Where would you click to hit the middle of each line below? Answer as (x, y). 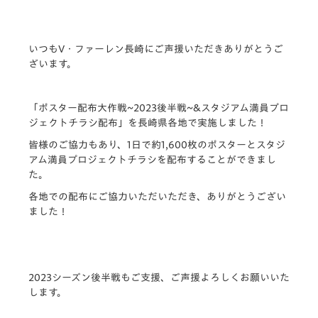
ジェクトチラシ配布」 (78, 122)
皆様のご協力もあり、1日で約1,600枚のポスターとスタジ (157, 144)
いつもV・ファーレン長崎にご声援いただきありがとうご (156, 49)
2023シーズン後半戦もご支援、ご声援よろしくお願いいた (159, 277)
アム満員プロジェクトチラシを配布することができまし (152, 159)
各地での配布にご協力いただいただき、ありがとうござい (157, 196)
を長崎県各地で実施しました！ (197, 122)
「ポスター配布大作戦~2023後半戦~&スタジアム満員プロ (159, 108)
